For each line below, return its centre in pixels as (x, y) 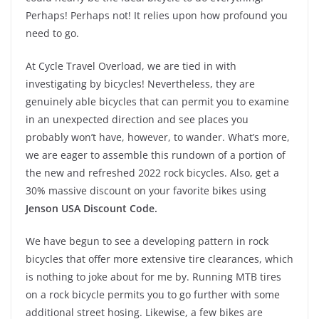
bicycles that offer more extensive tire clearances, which (159, 258)
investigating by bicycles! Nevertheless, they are (140, 83)
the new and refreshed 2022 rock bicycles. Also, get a (152, 172)
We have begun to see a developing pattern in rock (147, 241)
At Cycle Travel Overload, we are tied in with (131, 66)
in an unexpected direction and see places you (137, 119)
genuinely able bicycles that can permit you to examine (157, 101)
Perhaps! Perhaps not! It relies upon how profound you (157, 15)
